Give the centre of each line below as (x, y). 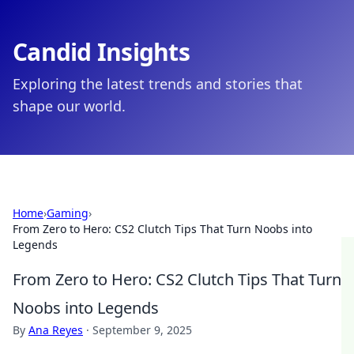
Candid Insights (101, 52)
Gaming (68, 213)
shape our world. (69, 106)
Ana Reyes (56, 330)
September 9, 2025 (142, 330)
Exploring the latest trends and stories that (158, 84)
